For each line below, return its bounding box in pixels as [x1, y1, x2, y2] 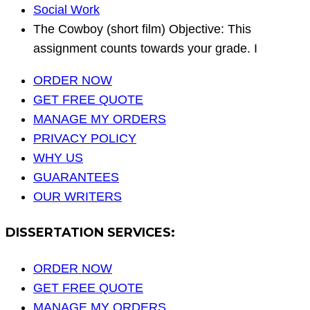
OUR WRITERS [33, 190, 122, 204]
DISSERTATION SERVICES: [6, 225, 175, 241]
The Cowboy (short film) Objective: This [33, 22, 251, 37]
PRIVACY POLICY [33, 131, 136, 146]
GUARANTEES [33, 170, 119, 185]
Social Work [33, 3, 100, 17]
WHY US [33, 151, 83, 165]
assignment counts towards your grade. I [33, 42, 257, 56]
